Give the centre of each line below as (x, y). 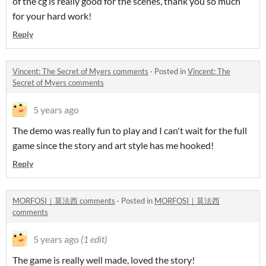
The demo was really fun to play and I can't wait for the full (130, 130)
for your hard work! (53, 16)
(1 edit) (94, 239)
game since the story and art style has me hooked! (113, 145)
